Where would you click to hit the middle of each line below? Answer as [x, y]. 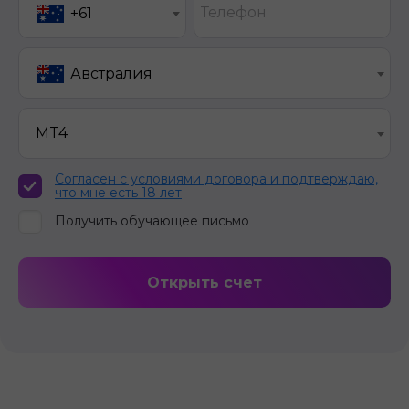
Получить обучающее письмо [152, 221]
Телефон [233, 12]
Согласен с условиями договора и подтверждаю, [216, 178]
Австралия [111, 74]
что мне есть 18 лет [118, 192]
